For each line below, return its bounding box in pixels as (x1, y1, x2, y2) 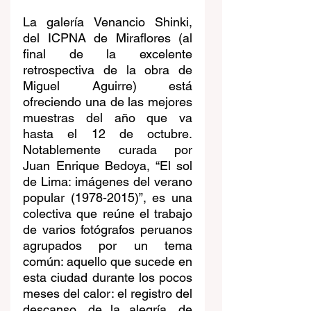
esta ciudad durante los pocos (23, 269, 192, 285)
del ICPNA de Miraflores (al (23, 30, 192, 45)
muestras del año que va (23, 110, 192, 125)
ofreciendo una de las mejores (23, 94, 192, 109)
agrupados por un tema (23, 237, 192, 253)
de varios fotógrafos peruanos (23, 221, 192, 237)
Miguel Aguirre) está (23, 78, 192, 93)
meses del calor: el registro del (23, 285, 192, 301)
